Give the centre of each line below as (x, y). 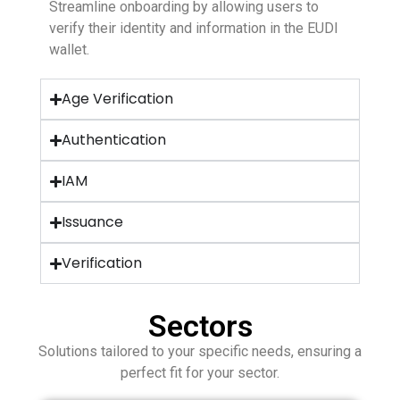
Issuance (93, 222)
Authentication (114, 140)
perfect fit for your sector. (200, 373)
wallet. (69, 50)
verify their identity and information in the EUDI (194, 29)
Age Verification (118, 99)
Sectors (200, 326)
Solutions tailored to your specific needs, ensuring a (200, 352)
